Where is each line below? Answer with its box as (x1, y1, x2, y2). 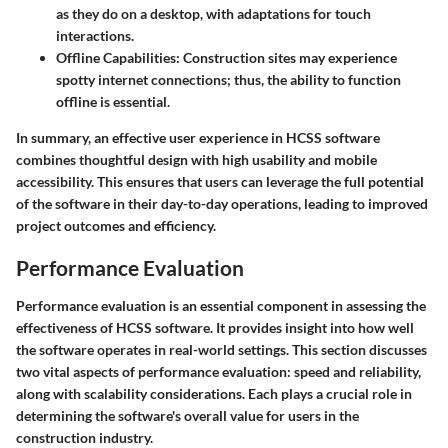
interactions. (56, 27, 134, 45)
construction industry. (16, 428, 153, 446)
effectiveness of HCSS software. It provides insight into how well (16, 318, 414, 336)
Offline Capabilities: (56, 49, 180, 67)
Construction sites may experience (180, 49, 397, 67)
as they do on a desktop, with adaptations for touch (56, 5, 371, 23)
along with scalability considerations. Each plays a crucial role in (16, 384, 412, 402)
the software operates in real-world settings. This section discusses (16, 340, 427, 358)
